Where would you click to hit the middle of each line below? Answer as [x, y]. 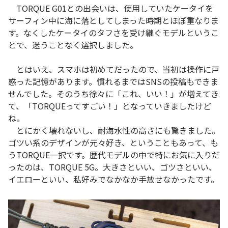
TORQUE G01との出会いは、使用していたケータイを [111, 8]
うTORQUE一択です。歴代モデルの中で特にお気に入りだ [114, 155]
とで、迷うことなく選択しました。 [73, 45]
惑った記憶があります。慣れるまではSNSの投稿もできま [113, 82]
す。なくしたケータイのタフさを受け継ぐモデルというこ [113, 33]
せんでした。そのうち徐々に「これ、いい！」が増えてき [113, 94]
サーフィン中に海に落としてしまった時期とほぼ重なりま [113, 21]
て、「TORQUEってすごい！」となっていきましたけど [110, 106]
